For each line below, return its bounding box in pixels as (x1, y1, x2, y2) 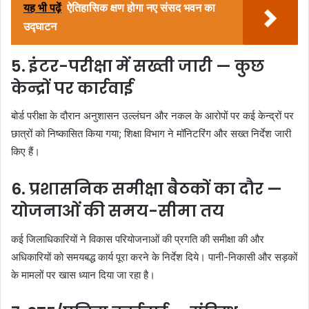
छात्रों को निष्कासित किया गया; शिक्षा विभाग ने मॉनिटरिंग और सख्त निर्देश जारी (11, 127, 291, 141)
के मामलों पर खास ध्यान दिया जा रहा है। (11, 268, 155, 281)
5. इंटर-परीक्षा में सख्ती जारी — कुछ (11, 54, 264, 77)
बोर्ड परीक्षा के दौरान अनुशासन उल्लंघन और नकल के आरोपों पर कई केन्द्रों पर (11, 109, 294, 123)
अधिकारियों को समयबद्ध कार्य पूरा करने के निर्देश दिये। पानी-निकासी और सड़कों (11, 250, 297, 263)
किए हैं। (11, 145, 40, 159)
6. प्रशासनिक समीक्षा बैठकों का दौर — (11, 178, 282, 201)
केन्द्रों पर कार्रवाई (11, 77, 133, 99)
